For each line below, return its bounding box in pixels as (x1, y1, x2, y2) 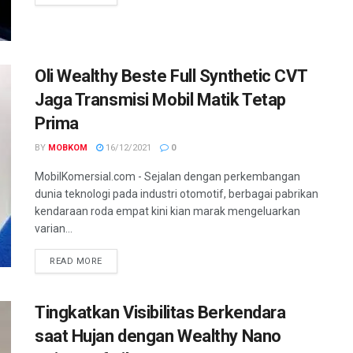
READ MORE (50, 255, 102, 266)
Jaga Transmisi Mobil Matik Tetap (35, 89, 286, 110)
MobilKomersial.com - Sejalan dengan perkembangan (35, 169, 300, 183)
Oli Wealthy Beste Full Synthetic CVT (35, 65, 307, 86)
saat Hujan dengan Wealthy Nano (35, 325, 281, 346)
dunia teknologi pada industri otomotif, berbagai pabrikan (35, 187, 318, 200)
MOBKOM (48, 142, 87, 153)
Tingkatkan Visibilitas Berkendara (35, 302, 286, 322)
